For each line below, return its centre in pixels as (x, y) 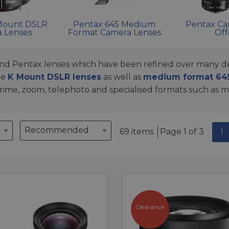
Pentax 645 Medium (114, 24)
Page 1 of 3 (182, 131)
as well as (122, 77)
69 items (137, 131)
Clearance (150, 207)
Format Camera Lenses (114, 32)
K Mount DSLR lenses (54, 77)
